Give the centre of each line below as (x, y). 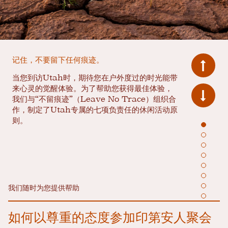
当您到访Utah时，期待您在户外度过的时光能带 (95, 77)
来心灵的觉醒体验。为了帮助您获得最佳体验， (92, 88)
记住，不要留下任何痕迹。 (58, 60)
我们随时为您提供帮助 (44, 188)
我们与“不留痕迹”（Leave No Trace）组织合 (94, 99)
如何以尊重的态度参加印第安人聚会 (110, 217)
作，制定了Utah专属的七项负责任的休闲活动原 (95, 109)
